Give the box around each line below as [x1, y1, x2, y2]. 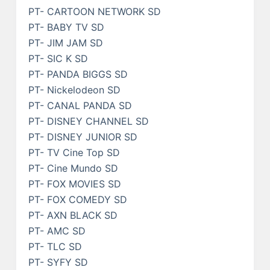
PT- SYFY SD [28, 256, 88, 268]
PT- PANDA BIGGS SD [28, 67, 128, 80]
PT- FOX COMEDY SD [28, 193, 127, 206]
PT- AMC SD [28, 224, 86, 237]
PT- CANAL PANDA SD [28, 99, 132, 111]
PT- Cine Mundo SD [28, 162, 118, 174]
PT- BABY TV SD [28, 20, 104, 33]
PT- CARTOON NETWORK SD [28, 5, 161, 17]
